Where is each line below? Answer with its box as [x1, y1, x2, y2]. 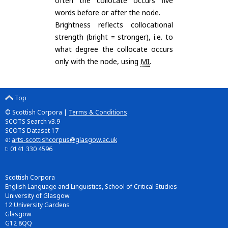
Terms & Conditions [69, 108, 127, 117]
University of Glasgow [5, 191, 69, 200]
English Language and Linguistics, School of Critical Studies [5, 182, 177, 191]
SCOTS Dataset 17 [5, 126, 59, 135]
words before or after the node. [55, 8, 160, 17]
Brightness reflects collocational [55, 20, 173, 30]
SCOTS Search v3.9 [5, 117, 60, 126]
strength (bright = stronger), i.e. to [55, 32, 173, 42]
